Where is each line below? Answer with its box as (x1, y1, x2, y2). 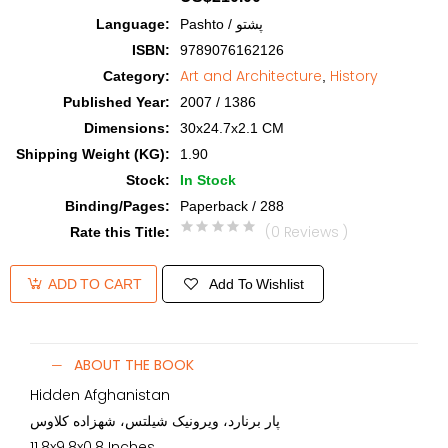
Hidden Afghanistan (30, 385, 170, 405)
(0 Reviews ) (265, 222, 349, 242)
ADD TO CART (48, 276, 142, 292)
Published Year (63, 94, 165, 110)
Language (96, 16, 165, 32)
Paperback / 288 (180, 198, 284, 214)
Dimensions (84, 120, 165, 136)
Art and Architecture (180, 66, 322, 86)
